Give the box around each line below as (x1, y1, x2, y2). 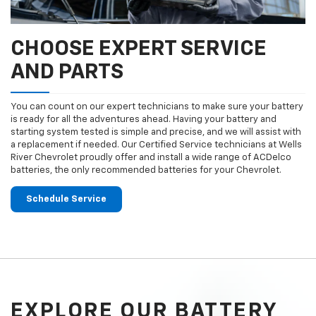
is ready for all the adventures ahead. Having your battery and (11, 115, 276, 125)
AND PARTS (11, 62, 123, 84)
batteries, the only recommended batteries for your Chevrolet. (11, 166, 281, 176)
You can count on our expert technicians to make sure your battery (11, 102, 303, 112)
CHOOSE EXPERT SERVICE (11, 39, 267, 61)
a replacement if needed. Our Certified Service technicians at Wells (11, 140, 302, 150)
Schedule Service (26, 195, 107, 205)
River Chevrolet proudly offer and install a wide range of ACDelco (11, 153, 291, 163)
